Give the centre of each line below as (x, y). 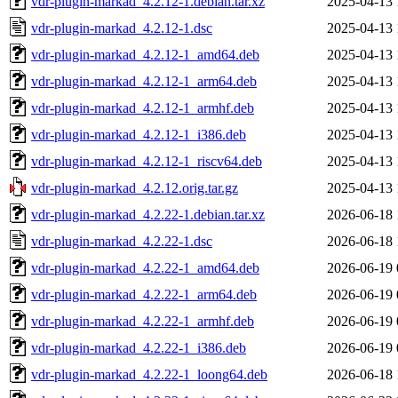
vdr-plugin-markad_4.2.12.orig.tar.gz (135, 187)
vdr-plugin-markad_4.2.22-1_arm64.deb (144, 294)
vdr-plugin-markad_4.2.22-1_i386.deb (139, 347)
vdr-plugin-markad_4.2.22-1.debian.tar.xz (148, 214)
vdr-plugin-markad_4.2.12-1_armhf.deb (143, 107)
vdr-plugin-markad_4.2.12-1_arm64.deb (144, 81)
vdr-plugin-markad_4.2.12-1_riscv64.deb (147, 161)
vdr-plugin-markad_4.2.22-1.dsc (122, 241)
